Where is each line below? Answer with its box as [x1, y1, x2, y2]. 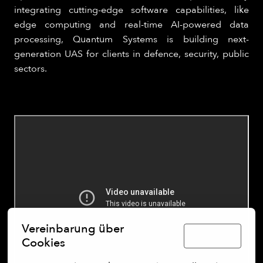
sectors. [14, 62, 47, 76]
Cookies [22, 235, 66, 251]
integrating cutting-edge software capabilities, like [14, 4, 249, 17]
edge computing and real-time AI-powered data [14, 18, 249, 32]
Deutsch [191, 230, 222, 241]
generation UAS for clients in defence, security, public [14, 48, 249, 61]
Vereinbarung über [22, 221, 124, 237]
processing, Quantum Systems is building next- [14, 33, 249, 46]
